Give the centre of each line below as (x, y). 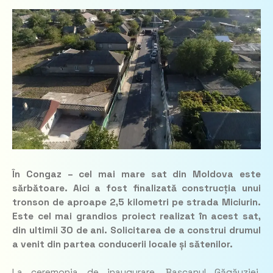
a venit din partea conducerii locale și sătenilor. (122, 244)
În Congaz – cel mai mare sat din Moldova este (136, 174)
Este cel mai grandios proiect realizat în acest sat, (136, 216)
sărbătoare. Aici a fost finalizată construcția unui (136, 188)
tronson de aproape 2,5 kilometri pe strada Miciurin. (136, 202)
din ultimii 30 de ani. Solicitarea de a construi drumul (136, 230)
